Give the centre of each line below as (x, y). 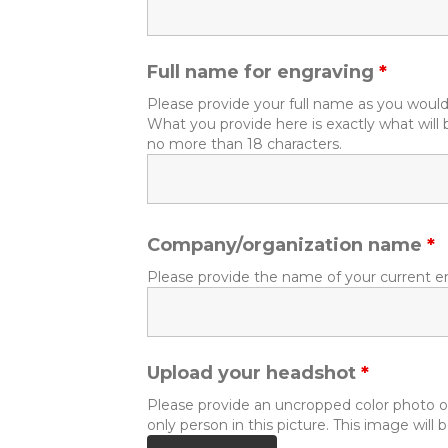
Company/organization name (287, 245)
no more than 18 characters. (244, 144)
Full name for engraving (263, 72)
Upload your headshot (254, 373)
